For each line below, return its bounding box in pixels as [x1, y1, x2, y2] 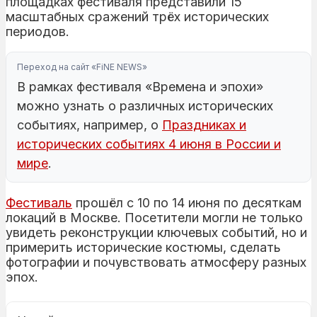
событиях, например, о [17, 117, 162, 132]
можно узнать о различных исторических [17, 98, 273, 113]
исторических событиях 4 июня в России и [17, 136, 281, 151]
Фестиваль [6, 195, 72, 210]
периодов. [6, 23, 69, 39]
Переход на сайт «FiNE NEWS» [17, 61, 147, 72]
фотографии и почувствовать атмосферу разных [6, 254, 306, 270]
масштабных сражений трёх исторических [6, 8, 269, 24]
